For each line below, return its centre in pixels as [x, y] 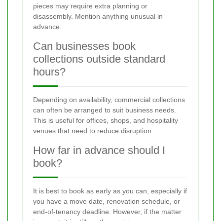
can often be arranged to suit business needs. [105, 110]
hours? [49, 72]
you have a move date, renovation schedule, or [107, 202]
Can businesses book [84, 46]
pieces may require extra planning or [90, 6]
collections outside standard [99, 59]
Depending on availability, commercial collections [109, 100]
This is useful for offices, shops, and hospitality [106, 121]
